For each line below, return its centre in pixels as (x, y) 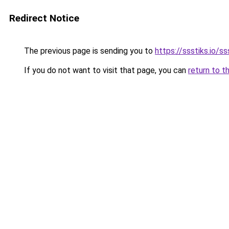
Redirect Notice (44, 18)
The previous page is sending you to (88, 51)
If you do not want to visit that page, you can (105, 70)
